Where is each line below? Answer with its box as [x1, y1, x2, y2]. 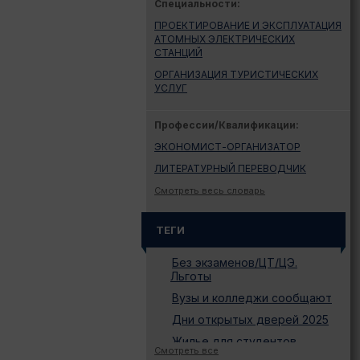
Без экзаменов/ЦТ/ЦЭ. [172, 256, 297, 269]
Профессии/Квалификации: [154, 119, 299, 131]
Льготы [170, 269, 211, 283]
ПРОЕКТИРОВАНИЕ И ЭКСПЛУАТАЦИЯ [154, 19, 342, 31]
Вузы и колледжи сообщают [172, 291, 332, 305]
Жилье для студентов [172, 334, 297, 348]
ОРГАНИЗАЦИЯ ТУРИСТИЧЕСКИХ [154, 68, 318, 80]
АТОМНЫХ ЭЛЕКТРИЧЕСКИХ [154, 33, 295, 45]
